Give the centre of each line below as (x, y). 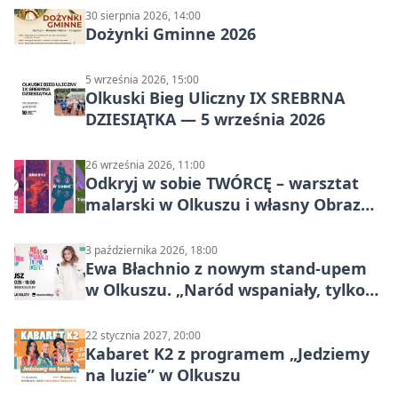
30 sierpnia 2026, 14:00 (143, 16)
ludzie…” (119, 311)
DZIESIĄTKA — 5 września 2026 (205, 119)
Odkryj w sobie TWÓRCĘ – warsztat (222, 183)
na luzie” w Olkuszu (163, 375)
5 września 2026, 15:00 (142, 80)
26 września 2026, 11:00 (145, 165)
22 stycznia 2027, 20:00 (143, 335)
